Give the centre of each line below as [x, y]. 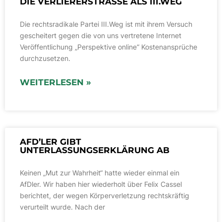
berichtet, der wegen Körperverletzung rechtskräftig [105, 196]
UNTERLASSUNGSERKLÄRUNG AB [95, 150]
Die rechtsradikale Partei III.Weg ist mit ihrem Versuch [106, 24]
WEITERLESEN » [55, 83]
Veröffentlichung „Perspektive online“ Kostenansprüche [109, 47]
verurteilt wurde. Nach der [62, 207]
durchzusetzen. [45, 58]
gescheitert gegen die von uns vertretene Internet [101, 36]
